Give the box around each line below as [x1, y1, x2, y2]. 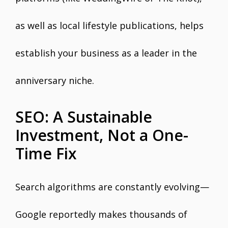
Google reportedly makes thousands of [15, 208, 187, 220]
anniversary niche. [15, 74, 94, 87]
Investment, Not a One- [15, 125, 188, 146]
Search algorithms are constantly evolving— [15, 181, 209, 193]
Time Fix [15, 143, 77, 164]
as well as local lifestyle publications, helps [15, 19, 204, 32]
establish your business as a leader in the [15, 47, 197, 59]
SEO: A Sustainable [15, 106, 152, 127]
